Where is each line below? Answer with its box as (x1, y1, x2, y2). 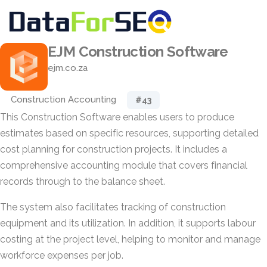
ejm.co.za (48, 63, 88, 73)
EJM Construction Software (48, 43, 228, 60)
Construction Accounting (11, 94, 116, 105)
